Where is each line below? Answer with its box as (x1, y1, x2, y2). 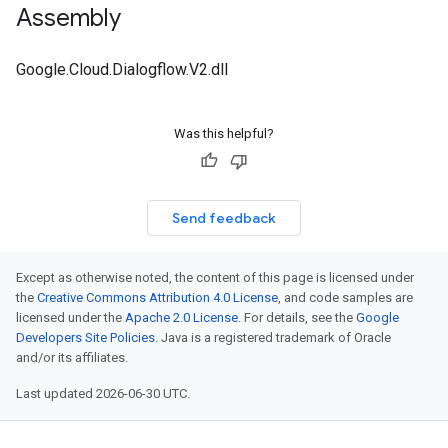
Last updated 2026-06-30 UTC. (16, 386, 190, 401)
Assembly (16, 3, 121, 33)
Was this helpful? (174, 126, 274, 141)
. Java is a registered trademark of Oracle (155, 330, 391, 345)
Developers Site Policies (16, 330, 155, 345)
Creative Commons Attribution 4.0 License (37, 290, 278, 305)
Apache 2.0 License (125, 310, 238, 325)
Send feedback (172, 209, 276, 227)
